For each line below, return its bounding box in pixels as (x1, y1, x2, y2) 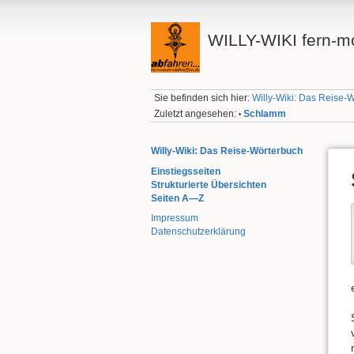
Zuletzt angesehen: (154, 107, 237, 119)
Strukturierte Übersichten (151, 179, 266, 190)
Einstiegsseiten (151, 165, 220, 177)
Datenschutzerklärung (151, 226, 246, 238)
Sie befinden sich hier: (154, 92, 253, 104)
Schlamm (243, 107, 287, 119)
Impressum (151, 213, 198, 224)
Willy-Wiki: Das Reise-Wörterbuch (151, 145, 303, 156)
